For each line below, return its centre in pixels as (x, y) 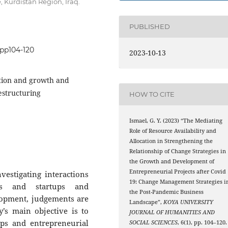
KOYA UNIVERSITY (189, 202)
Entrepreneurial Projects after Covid (178, 171)
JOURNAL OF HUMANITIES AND (172, 212)
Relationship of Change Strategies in (178, 151)
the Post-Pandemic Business (167, 192)
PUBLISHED (150, 27)
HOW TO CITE (152, 94)
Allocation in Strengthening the (171, 141)
